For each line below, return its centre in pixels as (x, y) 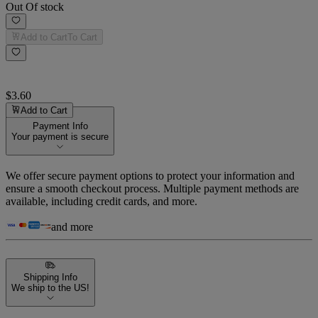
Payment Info (60, 126)
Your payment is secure (60, 136)
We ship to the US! (50, 287)
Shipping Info (50, 277)
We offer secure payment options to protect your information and (150, 176)
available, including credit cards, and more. (102, 202)
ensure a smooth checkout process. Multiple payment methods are (152, 189)
